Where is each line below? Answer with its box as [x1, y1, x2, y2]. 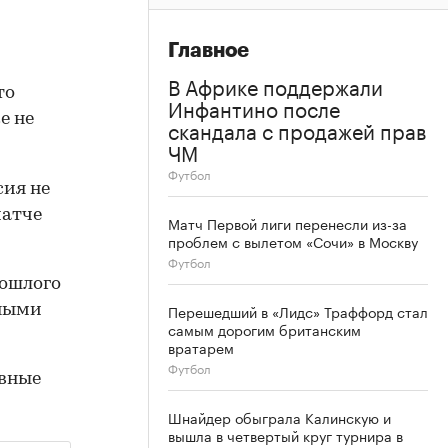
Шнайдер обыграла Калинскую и [168, 405, 391, 428]
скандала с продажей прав [168, 112, 426, 145]
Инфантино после [168, 90, 340, 123]
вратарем [168, 335, 234, 358]
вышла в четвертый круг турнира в [168, 423, 403, 446]
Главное [168, 39, 249, 61]
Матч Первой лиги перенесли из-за [168, 211, 407, 234]
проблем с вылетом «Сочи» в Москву [168, 229, 418, 252]
